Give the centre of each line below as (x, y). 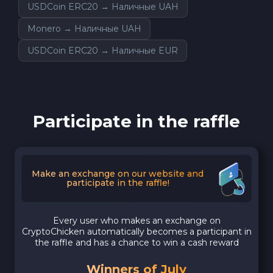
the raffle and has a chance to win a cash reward (136, 242)
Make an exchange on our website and (118, 173)
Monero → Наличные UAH (84, 28)
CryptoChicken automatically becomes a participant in (136, 231)
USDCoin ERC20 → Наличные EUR (103, 50)
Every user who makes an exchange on (136, 220)
